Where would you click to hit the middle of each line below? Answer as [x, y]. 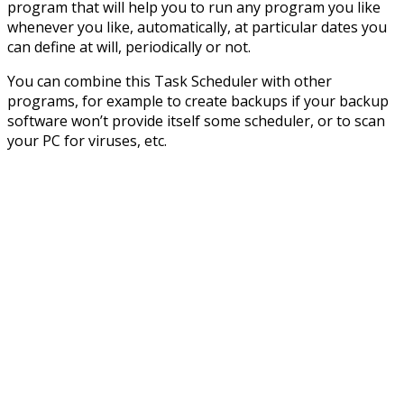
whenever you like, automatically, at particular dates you [197, 27]
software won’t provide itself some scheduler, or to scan [196, 120]
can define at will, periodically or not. [129, 46]
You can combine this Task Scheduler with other [170, 81]
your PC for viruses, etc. [87, 140]
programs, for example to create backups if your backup [198, 101]
